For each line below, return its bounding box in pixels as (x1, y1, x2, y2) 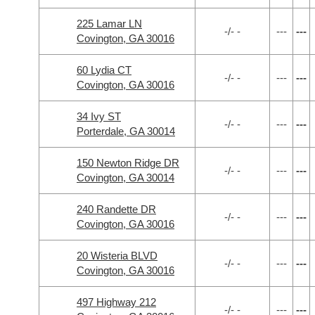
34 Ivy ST (77, 110, 121, 122)
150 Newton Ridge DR (77, 157, 179, 169)
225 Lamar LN (77, 18, 142, 30)
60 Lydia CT (77, 64, 131, 76)
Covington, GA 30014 (77, 172, 174, 184)
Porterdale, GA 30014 (77, 125, 175, 137)
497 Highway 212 (77, 296, 156, 308)
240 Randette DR (77, 203, 156, 215)
